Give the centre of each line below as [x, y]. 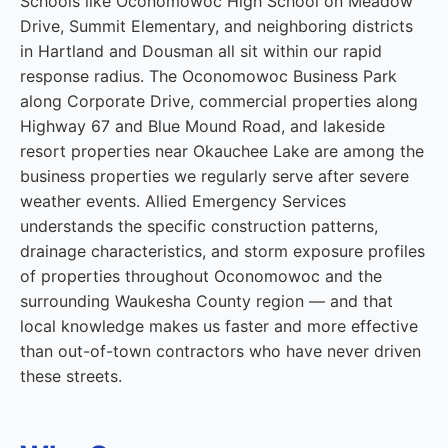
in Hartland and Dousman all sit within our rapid [201, 51]
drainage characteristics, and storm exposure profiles [222, 251]
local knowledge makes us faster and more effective [219, 326]
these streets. [71, 376]
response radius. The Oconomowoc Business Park [208, 76]
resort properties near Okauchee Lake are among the [222, 151]
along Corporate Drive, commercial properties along [219, 101]
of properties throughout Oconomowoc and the [201, 276]
